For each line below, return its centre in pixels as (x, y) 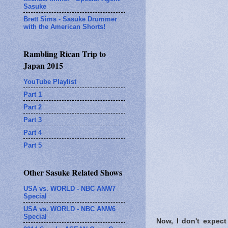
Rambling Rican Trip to (65, 54)
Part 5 (33, 145)
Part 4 (33, 132)
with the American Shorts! (64, 26)
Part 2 (33, 107)
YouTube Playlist (50, 81)
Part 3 (33, 120)
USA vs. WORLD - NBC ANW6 (69, 209)
